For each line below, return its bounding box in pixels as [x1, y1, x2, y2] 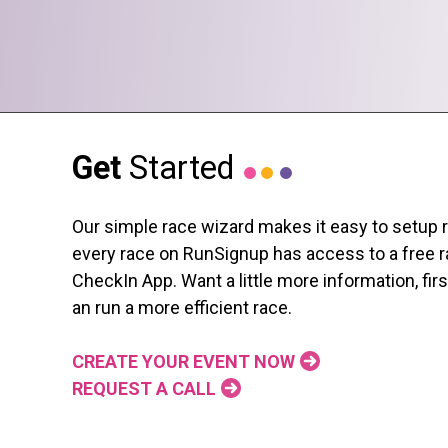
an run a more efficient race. [72, 296, 292, 318]
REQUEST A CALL [72, 377, 216, 399]
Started [121, 148, 234, 187]
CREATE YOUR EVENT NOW [72, 350, 295, 372]
